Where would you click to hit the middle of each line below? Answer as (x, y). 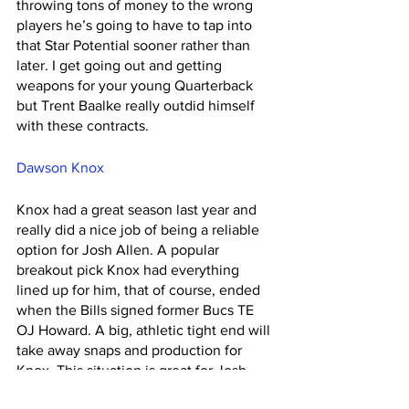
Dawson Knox (60, 168)
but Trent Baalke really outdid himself (137, 106)
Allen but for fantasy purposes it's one (138, 391)
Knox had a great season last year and (138, 210)
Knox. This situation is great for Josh (133, 371)
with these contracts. (84, 126)
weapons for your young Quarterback (136, 86)
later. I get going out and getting (121, 66)
